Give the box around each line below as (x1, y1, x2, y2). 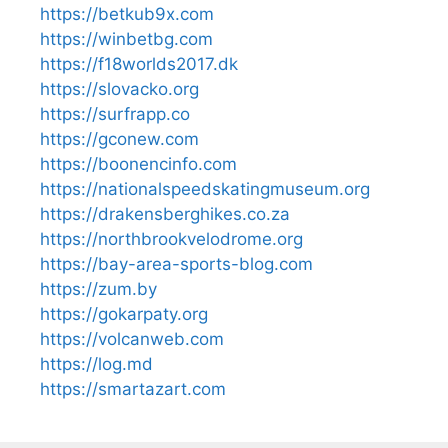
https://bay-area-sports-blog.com (40, 253, 313, 274)
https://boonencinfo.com (40, 153, 237, 174)
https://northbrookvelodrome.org (40, 228, 303, 249)
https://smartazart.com (40, 378, 226, 399)
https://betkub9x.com (40, 3, 214, 24)
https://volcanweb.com (40, 328, 224, 349)
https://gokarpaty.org (40, 303, 208, 324)
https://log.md (40, 353, 153, 374)
